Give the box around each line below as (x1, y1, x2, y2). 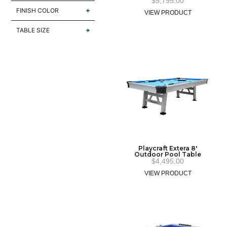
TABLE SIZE (16, 26, 50, 34)
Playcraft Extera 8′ (138, 144, 198, 152)
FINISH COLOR (16, 6, 59, 14)
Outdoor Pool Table (134, 150, 202, 158)
